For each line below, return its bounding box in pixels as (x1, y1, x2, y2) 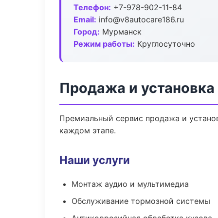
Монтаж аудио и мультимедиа (72, 179, 189, 189)
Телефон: (73, 2, 111, 12)
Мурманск (100, 27, 142, 36)
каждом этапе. (59, 126, 116, 135)
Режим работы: (73, 39, 135, 49)
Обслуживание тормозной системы (72, 196, 210, 206)
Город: (73, 27, 100, 36)
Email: (73, 15, 96, 24)
